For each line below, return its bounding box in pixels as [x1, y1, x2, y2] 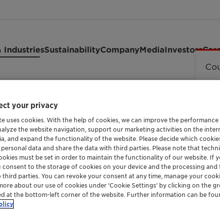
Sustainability [44, 44, 100, 54]
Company [100, 44, 139, 54]
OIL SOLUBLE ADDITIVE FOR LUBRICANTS [63, 136, 199, 143]
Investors [165, 44, 202, 54]
